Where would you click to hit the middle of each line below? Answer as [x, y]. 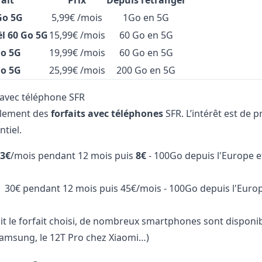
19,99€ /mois [77, 53]
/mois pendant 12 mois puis [73, 156]
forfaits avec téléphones [107, 114]
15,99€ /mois [77, 35]
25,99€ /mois [77, 70]
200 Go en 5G [146, 70]
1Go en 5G [146, 18]
